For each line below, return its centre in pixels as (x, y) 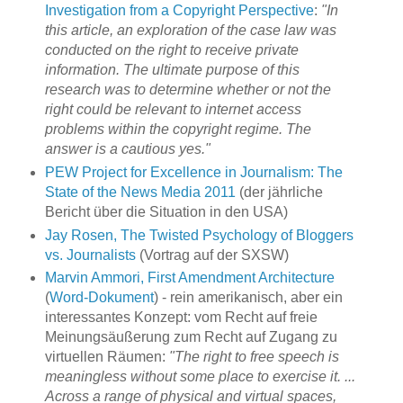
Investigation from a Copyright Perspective (179, 10)
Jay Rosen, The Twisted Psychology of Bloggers (199, 235)
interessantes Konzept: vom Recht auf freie (181, 318)
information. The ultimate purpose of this (172, 69)
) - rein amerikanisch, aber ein (248, 298)
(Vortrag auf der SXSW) (212, 255)
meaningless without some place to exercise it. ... (200, 377)
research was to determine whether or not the (188, 89)
